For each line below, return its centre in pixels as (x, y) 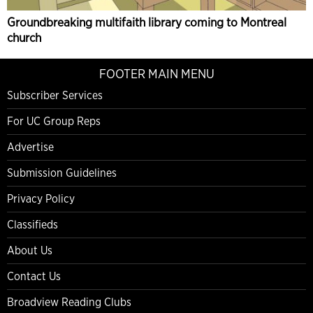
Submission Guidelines (62, 173)
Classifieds (32, 225)
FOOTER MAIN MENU (156, 74)
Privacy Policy (41, 199)
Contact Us (34, 277)
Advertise (30, 147)
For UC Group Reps (54, 122)
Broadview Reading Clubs (69, 303)
